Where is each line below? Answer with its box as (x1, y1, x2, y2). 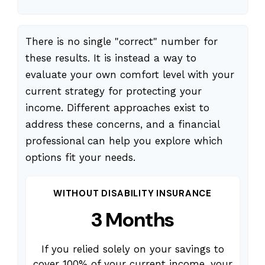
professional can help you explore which (25, 135, 223, 147)
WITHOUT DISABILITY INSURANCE (53, 188, 212, 200)
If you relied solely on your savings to (41, 243, 224, 256)
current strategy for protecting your (25, 85, 202, 98)
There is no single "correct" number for (25, 35, 218, 48)
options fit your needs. (25, 151, 135, 164)
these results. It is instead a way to (25, 52, 196, 64)
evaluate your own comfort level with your (25, 69, 234, 81)
